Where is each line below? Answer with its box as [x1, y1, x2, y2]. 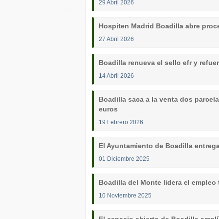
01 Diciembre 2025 [99, 155, 150, 162]
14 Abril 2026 [99, 72, 134, 79]
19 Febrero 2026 [99, 119, 143, 125]
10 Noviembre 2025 [99, 192, 152, 198]
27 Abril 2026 [99, 36, 134, 42]
